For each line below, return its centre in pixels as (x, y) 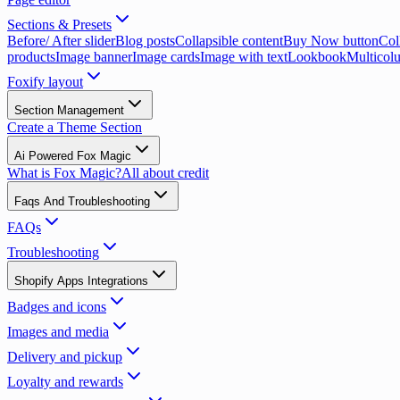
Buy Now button (331, 41)
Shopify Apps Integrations (81, 281)
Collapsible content (229, 41)
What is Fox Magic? (64, 173)
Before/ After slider (61, 41)
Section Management (69, 110)
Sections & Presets (59, 25)
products (31, 57)
